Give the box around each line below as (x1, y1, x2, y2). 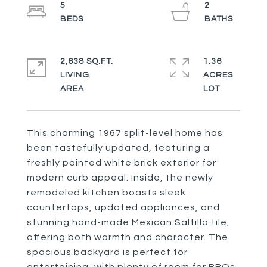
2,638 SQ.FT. (60, 57, 113, 66)
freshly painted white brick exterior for (27, 158, 216, 167)
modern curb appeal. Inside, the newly (27, 173, 213, 182)
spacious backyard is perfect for (27, 247, 188, 257)
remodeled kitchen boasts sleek (27, 188, 186, 197)
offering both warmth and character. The (27, 232, 228, 242)
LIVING (60, 71, 89, 79)
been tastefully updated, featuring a (27, 143, 210, 153)
